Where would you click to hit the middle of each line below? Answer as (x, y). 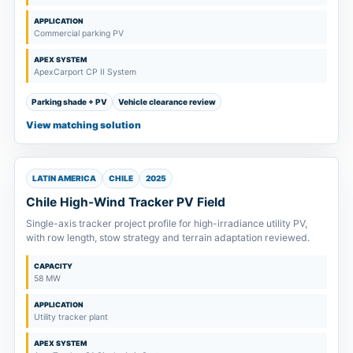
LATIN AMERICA (64, 178)
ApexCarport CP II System (85, 72)
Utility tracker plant (71, 317)
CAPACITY (53, 266)
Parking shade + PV (69, 101)
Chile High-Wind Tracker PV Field (126, 202)
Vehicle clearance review (167, 101)
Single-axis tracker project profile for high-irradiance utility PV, (167, 223)
